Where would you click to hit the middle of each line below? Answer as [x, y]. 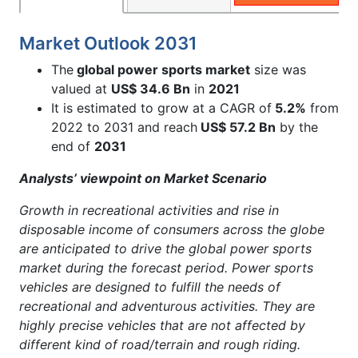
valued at [81, 88]
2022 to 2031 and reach [124, 127]
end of [73, 146]
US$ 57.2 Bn [237, 127]
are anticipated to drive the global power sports [165, 248]
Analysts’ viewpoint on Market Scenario [143, 178]
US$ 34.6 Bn [151, 88]
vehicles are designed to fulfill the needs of [150, 286]
